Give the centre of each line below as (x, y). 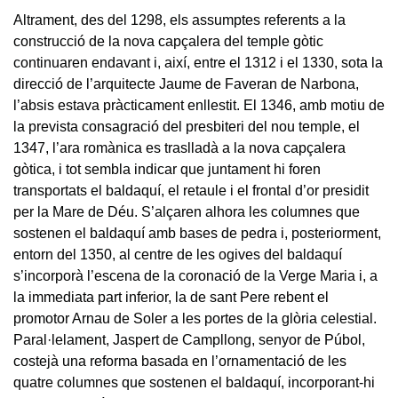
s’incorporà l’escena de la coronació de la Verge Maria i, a (195, 275)
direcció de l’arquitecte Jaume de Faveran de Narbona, (186, 84)
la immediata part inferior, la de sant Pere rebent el (171, 297)
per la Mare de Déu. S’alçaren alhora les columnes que (187, 211)
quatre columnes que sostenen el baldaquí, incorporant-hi (194, 382)
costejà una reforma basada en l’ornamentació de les (180, 361)
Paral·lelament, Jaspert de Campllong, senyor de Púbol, (189, 339)
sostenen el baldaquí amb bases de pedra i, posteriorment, (197, 233)
